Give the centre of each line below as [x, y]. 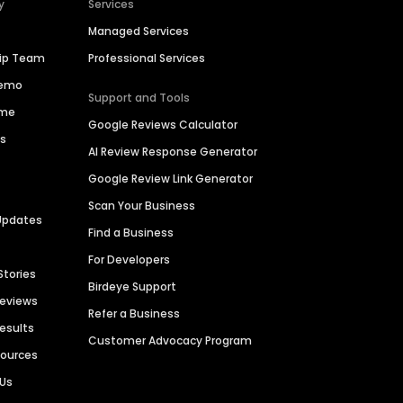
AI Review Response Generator [173, 152]
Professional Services [147, 58]
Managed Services [139, 31]
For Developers [130, 260]
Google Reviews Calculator [163, 125]
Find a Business [131, 233]
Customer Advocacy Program [170, 341]
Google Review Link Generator [171, 179]
